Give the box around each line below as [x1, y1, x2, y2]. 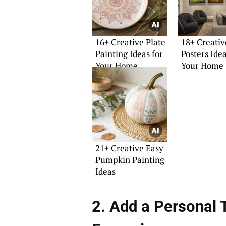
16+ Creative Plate [95, 36, 165, 48]
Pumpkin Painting [95, 154, 164, 166]
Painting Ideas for [95, 48, 163, 60]
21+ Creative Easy [95, 142, 163, 154]
